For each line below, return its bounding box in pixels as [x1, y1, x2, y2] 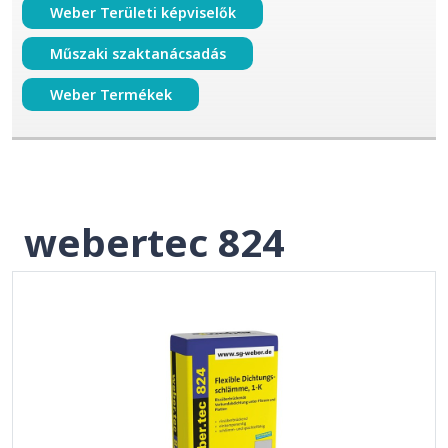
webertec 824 [24, 216, 284, 268]
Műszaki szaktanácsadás [49, 44, 226, 63]
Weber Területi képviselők [49, 3, 236, 22]
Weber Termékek [49, 85, 172, 104]
